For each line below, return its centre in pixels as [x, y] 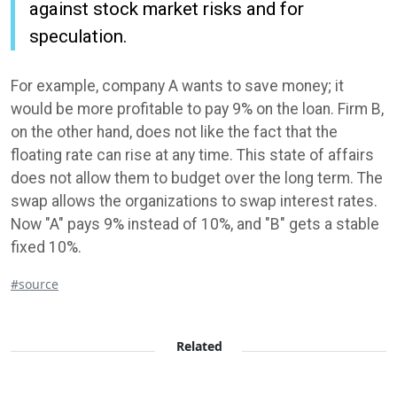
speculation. [78, 36]
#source [35, 284]
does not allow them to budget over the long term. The [197, 178]
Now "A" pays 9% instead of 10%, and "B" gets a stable [195, 224]
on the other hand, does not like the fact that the [174, 132]
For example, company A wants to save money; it [177, 86]
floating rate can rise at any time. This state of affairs [192, 155]
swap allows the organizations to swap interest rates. [194, 201]
